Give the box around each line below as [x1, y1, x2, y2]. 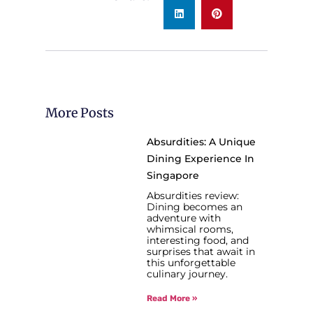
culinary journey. [147, 267, 228, 280]
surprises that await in [147, 245, 256, 258]
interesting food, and [147, 233, 249, 247]
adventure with [147, 211, 221, 224]
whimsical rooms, [147, 222, 234, 235]
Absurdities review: [147, 189, 240, 202]
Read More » [147, 293, 198, 303]
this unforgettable [147, 256, 236, 269]
